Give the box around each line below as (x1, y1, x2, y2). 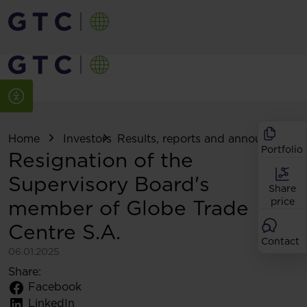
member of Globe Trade (8, 196, 249, 220)
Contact (261, 236, 299, 247)
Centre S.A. (8, 220, 121, 244)
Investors (63, 132, 112, 145)
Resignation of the (8, 148, 193, 172)
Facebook (28, 280, 82, 294)
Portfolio (261, 144, 303, 155)
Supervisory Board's (8, 172, 210, 196)
